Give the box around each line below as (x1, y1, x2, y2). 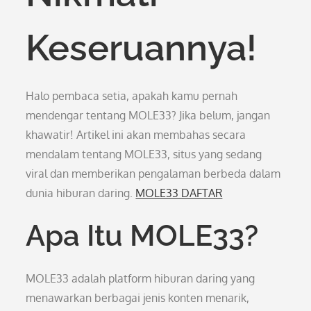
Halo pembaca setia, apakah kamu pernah (26, 89, 238, 103)
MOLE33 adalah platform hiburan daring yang (26, 271, 255, 285)
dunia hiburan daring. (26, 186, 136, 200)
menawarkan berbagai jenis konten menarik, (26, 291, 250, 305)
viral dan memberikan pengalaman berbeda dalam (26, 167, 281, 180)
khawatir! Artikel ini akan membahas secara (26, 128, 246, 142)
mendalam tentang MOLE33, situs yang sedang (26, 147, 262, 161)
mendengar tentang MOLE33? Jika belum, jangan (26, 108, 271, 122)
